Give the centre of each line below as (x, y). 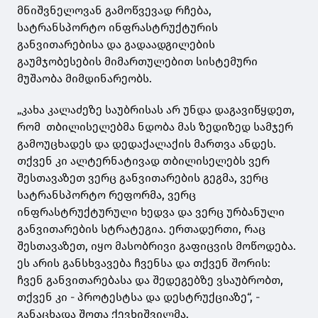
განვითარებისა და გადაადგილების (116, 45)
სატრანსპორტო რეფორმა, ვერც (106, 195)
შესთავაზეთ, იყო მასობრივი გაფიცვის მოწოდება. (157, 246)
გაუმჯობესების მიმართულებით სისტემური (137, 62)
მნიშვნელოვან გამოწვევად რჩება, (114, 11)
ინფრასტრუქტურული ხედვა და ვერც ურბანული (151, 212)
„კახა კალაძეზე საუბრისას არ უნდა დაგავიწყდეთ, (156, 110)
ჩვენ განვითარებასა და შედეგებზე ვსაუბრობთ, (150, 280)
